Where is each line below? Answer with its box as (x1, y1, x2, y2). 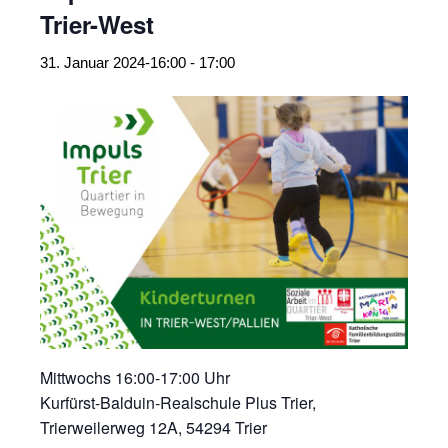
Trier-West (40, 7, 154, 41)
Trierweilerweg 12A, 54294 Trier (40, 416, 267, 439)
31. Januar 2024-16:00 (40, 54, 186, 71)
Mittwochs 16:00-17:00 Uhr (40, 366, 230, 389)
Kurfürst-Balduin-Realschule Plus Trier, (40, 391, 316, 414)
